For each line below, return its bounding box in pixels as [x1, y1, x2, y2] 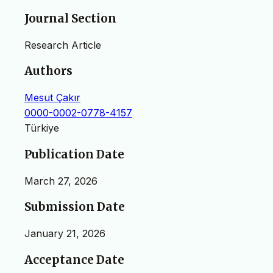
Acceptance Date [24, 252, 124, 267]
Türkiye [24, 122, 59, 135]
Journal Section [24, 11, 116, 26]
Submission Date [24, 200, 125, 214]
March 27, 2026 [24, 174, 97, 187]
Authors [24, 64, 73, 79]
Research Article [24, 38, 101, 51]
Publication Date [24, 147, 124, 161]
